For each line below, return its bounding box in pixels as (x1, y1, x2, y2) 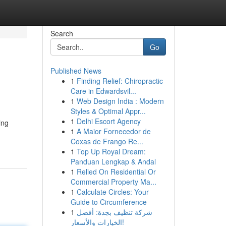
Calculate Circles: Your (76, 187, 149, 197)
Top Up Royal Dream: (76, 146, 146, 156)
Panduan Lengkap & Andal (70, 156, 156, 166)
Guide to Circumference (70, 197, 147, 207)
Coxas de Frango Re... (70, 136, 143, 146)
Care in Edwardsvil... (70, 86, 136, 96)
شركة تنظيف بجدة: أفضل (76, 207, 152, 217)
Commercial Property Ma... (70, 177, 156, 187)
